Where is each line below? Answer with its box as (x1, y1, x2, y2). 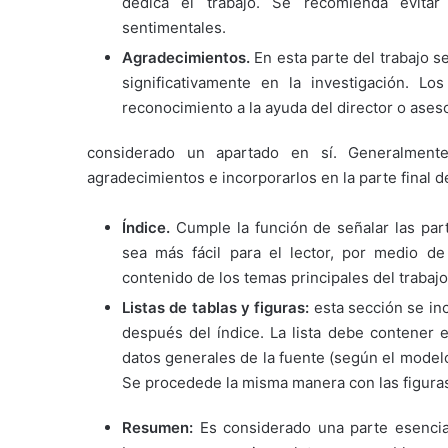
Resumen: (122, 418, 200, 438)
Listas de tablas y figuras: (122, 298, 314, 318)
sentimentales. (122, 18, 226, 38)
